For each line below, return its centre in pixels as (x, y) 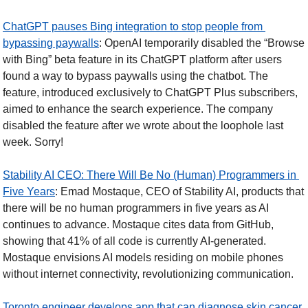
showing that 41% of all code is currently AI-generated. (134, 241)
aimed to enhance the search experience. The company (138, 109)
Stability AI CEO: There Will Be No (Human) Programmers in (150, 175)
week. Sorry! (33, 142)
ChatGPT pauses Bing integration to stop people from (133, 26)
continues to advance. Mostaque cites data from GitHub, (138, 224)
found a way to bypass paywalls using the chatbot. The (135, 76)
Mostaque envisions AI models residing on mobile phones (143, 257)
